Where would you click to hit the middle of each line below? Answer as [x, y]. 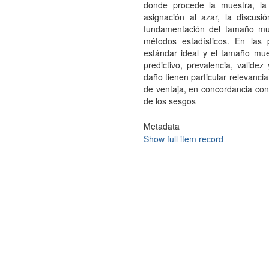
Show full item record [183, 139]
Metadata [161, 126]
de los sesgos [169, 101]
